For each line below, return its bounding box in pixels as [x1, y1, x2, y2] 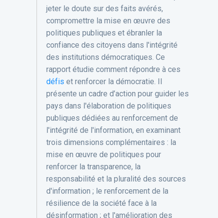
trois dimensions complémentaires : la [46, 138, 176, 147]
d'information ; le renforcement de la [46, 186, 168, 196]
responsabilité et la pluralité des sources [46, 174, 186, 184]
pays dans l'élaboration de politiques [46, 101, 171, 111]
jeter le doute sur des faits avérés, [46, 4, 163, 14]
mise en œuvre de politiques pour [46, 150, 161, 160]
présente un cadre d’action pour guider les [46, 89, 189, 99]
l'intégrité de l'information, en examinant [46, 126, 181, 135]
